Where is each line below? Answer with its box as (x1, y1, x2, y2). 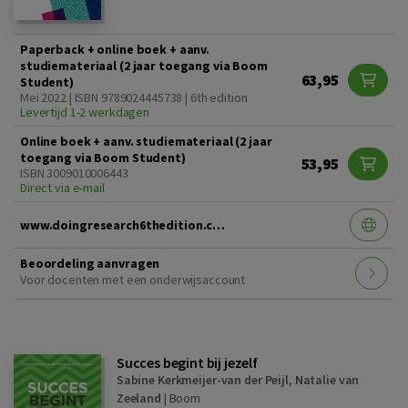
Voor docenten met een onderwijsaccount (20, 270, 246, 288)
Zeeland (116, 389, 161, 406)
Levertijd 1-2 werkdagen (20, 103, 150, 120)
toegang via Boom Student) (20, 148, 186, 166)
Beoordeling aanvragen (20, 254, 160, 271)
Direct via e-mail (20, 178, 105, 196)
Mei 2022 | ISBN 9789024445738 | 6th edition (20, 88, 248, 106)
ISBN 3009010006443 (20, 164, 128, 181)
